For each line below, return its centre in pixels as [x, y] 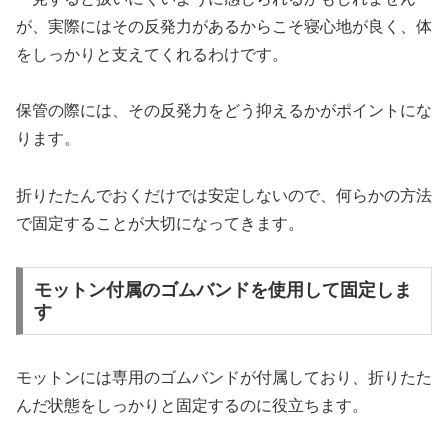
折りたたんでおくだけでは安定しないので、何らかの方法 [224, 196]
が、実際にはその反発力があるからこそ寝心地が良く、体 [224, 26]
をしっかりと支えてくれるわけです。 [152, 54]
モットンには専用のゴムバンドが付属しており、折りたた [224, 377]
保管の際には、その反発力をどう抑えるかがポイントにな [224, 111]
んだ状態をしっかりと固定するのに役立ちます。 [192, 405]
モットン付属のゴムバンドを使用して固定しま [222, 289]
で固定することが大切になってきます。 [160, 224]
